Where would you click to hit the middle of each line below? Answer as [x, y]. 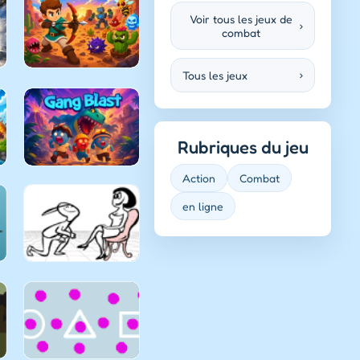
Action [199, 178]
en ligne [203, 206]
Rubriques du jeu [243, 147]
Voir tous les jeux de [241, 18]
